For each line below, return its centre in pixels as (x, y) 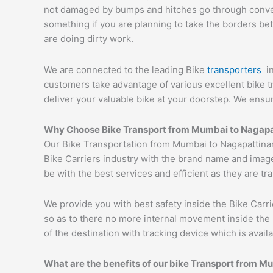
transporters (237, 69)
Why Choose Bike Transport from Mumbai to (142, 129)
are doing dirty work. (89, 39)
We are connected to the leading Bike (126, 69)
